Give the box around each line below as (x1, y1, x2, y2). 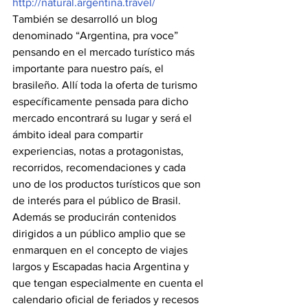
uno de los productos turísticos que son (12, 178, 203, 190)
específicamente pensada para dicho (12, 96, 191, 107)
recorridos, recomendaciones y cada (12, 162, 188, 173)
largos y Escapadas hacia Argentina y (12, 261, 192, 272)
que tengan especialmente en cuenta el (12, 277, 206, 289)
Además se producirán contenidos (12, 211, 179, 223)
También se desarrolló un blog (12, 13, 160, 25)
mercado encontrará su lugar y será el (12, 112, 195, 124)
